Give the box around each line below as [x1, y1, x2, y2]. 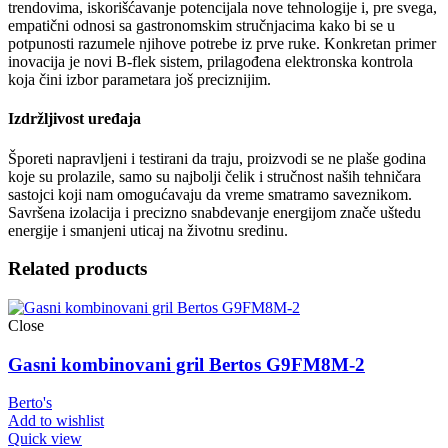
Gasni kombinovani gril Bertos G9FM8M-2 [8, 353, 365, 375]
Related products [8, 258, 147, 280]
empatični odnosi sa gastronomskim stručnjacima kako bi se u [8, 17, 395, 34]
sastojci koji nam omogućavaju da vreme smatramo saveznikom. [8, 185, 412, 203]
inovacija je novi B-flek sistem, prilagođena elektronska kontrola [8, 53, 413, 70]
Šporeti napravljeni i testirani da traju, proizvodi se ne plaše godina [8, 149, 426, 167]
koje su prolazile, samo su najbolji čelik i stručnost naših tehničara [8, 167, 421, 185]
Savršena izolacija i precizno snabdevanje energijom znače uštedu [8, 203, 421, 221]
